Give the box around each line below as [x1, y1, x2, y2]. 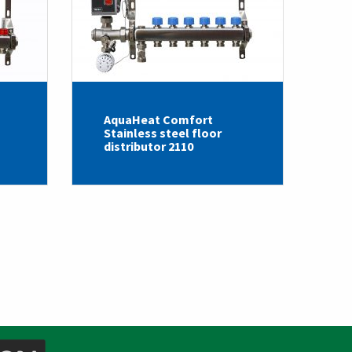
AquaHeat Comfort [104, 111, 213, 127]
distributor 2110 [104, 137, 193, 154]
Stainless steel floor [104, 124, 222, 141]
